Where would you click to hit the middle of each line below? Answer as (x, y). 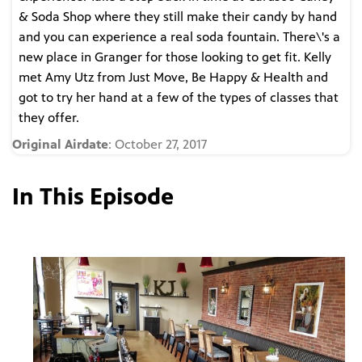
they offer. (49, 118)
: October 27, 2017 (158, 145)
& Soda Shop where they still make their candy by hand (178, 17)
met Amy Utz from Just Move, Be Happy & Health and (173, 78)
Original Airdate (60, 145)
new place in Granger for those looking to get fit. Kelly (175, 57)
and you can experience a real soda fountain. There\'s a (179, 37)
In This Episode (93, 196)
